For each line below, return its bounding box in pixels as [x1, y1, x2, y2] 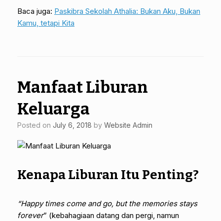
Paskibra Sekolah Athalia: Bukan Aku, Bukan [54, 6, 200, 16]
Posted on [22, 120, 53, 129]
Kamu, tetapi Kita [17, 18, 74, 28]
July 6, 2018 [53, 120, 92, 129]
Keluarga [17, 99, 90, 119]
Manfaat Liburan [17, 77, 148, 97]
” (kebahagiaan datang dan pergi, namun [43, 210, 179, 220]
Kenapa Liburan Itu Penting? [17, 167, 199, 183]
